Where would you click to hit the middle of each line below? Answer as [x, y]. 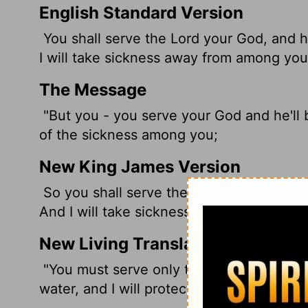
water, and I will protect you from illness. [170, 288]
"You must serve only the [124, 269]
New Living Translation [132, 243]
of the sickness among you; [129, 134]
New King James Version [140, 166]
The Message [93, 89]
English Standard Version [141, 12]
